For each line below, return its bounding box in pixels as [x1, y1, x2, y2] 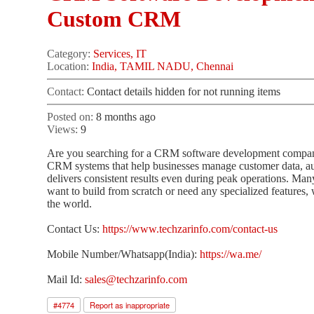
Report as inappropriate [90, 299, 170, 310]
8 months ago [96, 110, 156, 123]
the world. [47, 197, 93, 210]
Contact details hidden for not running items [87, 85, 281, 97]
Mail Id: [47, 273, 86, 285]
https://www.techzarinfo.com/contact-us [102, 222, 278, 235]
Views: [47, 123, 81, 135]
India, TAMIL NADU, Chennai [92, 60, 234, 72]
